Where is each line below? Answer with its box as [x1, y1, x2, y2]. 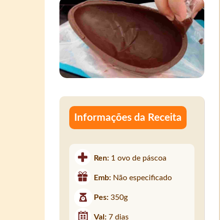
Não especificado [113, 173, 172, 182]
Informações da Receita [74, 112, 182, 123]
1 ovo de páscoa [111, 154, 167, 162]
